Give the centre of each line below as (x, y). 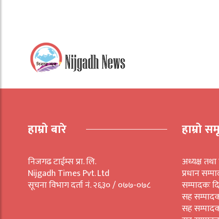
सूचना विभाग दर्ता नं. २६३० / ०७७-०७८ (89, 185)
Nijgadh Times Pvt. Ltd (69, 173)
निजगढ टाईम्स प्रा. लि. (62, 162)
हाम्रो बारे (47, 129)
